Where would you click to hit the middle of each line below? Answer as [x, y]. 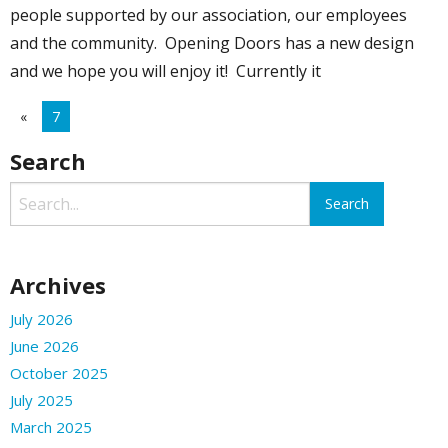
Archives [58, 284]
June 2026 [44, 345]
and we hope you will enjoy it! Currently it [165, 71]
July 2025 [41, 399]
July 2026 [41, 318]
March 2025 [51, 426]
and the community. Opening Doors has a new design [212, 43]
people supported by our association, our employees [208, 15]
